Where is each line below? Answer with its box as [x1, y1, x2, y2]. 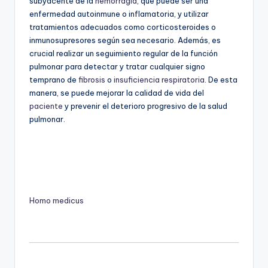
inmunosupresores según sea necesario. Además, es [29, 35, 221, 45]
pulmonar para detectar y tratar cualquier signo [29, 61, 205, 71]
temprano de [29, 74, 78, 84]
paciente [29, 100, 63, 111]
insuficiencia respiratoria [114, 74, 205, 84]
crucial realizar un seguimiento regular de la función [29, 48, 218, 58]
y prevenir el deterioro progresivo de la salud [63, 100, 227, 111]
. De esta [205, 74, 237, 84]
